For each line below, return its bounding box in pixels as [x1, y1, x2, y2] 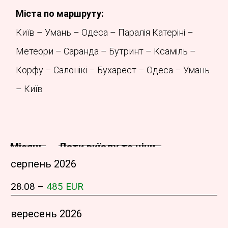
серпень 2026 [11, 157, 76, 170]
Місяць [10, 140, 44, 153]
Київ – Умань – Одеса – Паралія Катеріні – [16, 27, 193, 38]
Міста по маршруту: [16, 8, 104, 19]
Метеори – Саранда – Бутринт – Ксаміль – [16, 46, 196, 57]
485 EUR [46, 180, 83, 192]
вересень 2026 [11, 207, 82, 220]
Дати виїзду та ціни [59, 140, 155, 153]
